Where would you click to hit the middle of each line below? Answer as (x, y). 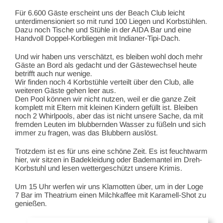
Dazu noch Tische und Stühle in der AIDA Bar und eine (103, 30)
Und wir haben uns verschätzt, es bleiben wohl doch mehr (109, 57)
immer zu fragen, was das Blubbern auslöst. (86, 133)
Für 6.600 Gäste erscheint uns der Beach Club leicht (100, 13)
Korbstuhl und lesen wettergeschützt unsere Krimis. (99, 168)
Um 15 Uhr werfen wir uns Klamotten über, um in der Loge (109, 187)
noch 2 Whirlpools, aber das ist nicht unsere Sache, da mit (109, 116)
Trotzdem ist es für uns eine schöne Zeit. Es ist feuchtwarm (111, 151)
